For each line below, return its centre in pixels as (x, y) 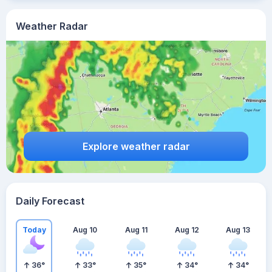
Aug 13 (238, 229)
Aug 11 (136, 229)
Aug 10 (85, 229)
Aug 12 (187, 229)
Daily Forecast (50, 201)
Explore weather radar (136, 146)
